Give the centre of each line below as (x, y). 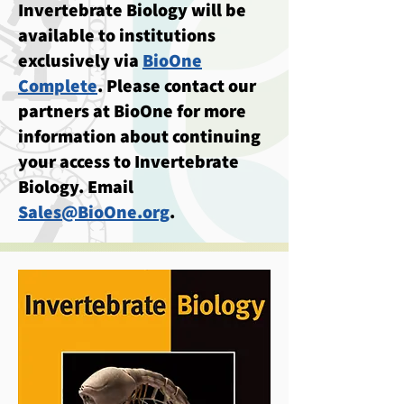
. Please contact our (177, 86)
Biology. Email (76, 187)
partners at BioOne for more (132, 111)
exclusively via (80, 60)
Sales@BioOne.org (94, 212)
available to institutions (117, 35)
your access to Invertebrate (129, 161)
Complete (58, 86)
